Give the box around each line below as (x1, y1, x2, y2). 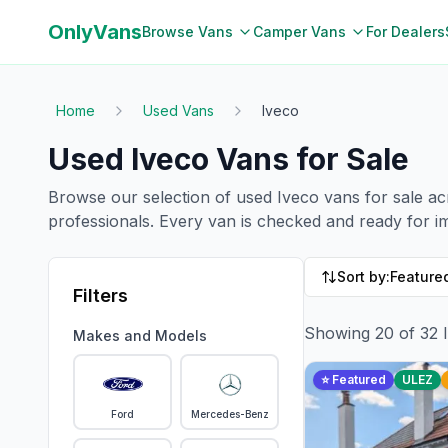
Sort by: (337, 268, 390, 285)
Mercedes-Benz (190, 408, 269, 420)
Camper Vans (253, 23, 346, 40)
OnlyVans (48, 20, 142, 44)
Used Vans (143, 102, 214, 119)
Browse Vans (142, 23, 233, 40)
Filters (73, 285, 128, 306)
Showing (304, 323, 375, 343)
